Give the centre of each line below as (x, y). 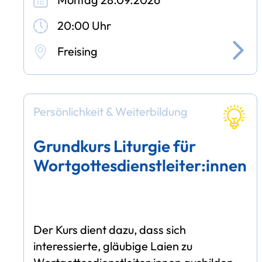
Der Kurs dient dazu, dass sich (110, 230)
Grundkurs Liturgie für (115, 146)
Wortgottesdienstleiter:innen (140, 165)
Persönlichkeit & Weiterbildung (111, 112)
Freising (78, 51)
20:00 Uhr (85, 25)
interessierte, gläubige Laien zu (113, 246)
